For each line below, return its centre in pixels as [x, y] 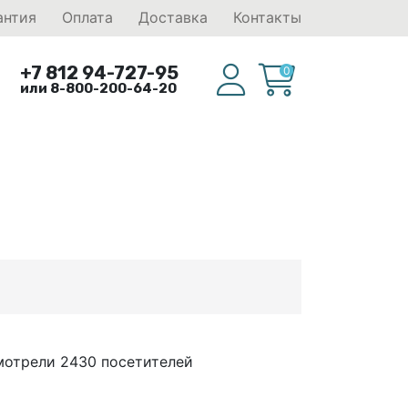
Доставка [173, 17]
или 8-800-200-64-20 [99, 88]
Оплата [87, 17]
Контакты [267, 17]
